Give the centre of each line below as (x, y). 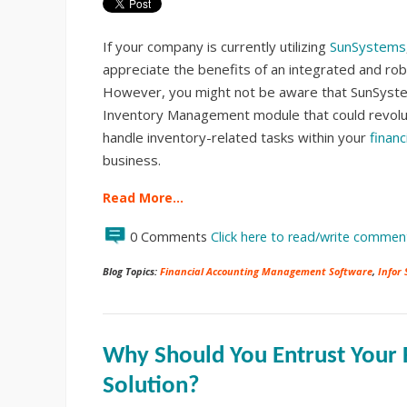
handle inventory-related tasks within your (236, 138)
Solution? (151, 387)
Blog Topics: (131, 272)
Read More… (143, 198)
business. (132, 160)
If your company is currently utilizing (216, 47)
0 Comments (170, 237)
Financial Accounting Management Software (266, 272)
